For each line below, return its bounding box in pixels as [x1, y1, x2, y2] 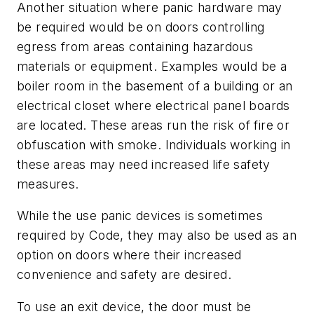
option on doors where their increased [17, 247, 242, 263]
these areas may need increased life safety [17, 156, 271, 172]
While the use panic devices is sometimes [17, 208, 263, 224]
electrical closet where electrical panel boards [17, 97, 290, 113]
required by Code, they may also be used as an [17, 228, 296, 243]
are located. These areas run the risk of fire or [17, 117, 290, 132]
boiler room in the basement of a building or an [17, 78, 293, 93]
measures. [17, 176, 79, 191]
